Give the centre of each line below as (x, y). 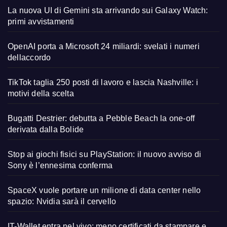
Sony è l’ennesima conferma (60, 165)
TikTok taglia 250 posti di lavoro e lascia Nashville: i (103, 82)
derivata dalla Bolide (46, 129)
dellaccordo (29, 57)
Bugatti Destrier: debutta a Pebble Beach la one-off (101, 118)
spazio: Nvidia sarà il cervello (62, 201)
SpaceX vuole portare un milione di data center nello (104, 190)
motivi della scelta (41, 93)
